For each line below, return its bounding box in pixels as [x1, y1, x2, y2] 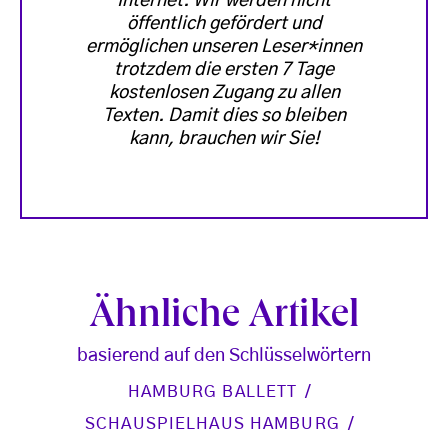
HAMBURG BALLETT [127, 383, 298, 400]
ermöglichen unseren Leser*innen [86, 37, 362, 56]
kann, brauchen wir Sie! [128, 129, 320, 148]
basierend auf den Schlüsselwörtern [77, 346, 371, 365]
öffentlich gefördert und [126, 14, 322, 33]
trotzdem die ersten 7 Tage [114, 60, 334, 79]
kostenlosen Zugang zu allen [108, 83, 340, 102]
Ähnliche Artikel [89, 297, 359, 338]
